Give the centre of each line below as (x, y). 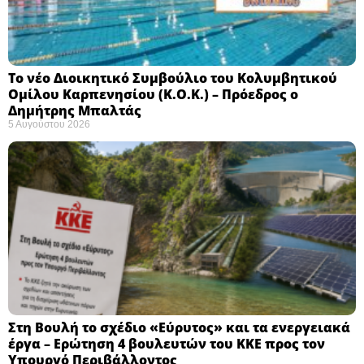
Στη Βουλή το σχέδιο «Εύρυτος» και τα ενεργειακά (179, 327)
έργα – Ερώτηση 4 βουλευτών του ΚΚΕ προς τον (167, 343)
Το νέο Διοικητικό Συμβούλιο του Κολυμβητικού (173, 78)
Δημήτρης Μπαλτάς (75, 110)
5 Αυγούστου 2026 (49, 124)
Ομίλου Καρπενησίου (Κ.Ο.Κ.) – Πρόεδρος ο (153, 94)
